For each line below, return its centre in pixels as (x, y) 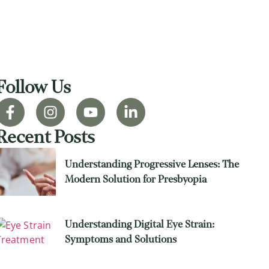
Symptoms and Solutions (121, 240)
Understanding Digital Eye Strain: (140, 225)
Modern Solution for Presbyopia (136, 180)
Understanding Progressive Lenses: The (152, 165)
